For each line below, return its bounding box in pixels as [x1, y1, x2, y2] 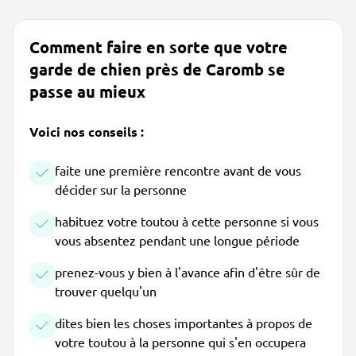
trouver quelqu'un [55, 283, 157, 299]
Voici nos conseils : [29, 123, 144, 140]
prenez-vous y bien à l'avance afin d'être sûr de [55, 264, 320, 280]
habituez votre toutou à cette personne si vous [55, 213, 319, 229]
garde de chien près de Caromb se [29, 59, 285, 79]
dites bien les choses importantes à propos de [55, 315, 312, 331]
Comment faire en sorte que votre [29, 37, 288, 57]
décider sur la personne [55, 181, 187, 197]
